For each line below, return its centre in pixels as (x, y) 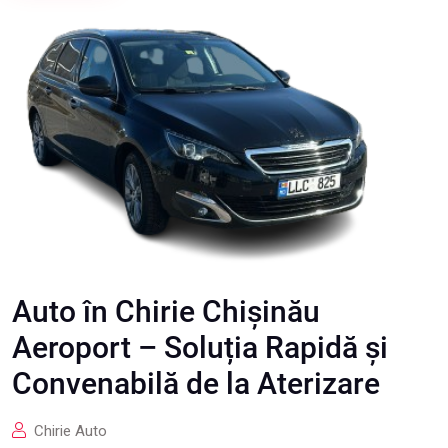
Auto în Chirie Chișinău (166, 311)
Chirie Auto (70, 431)
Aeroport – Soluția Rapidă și (200, 347)
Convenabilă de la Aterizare (196, 383)
